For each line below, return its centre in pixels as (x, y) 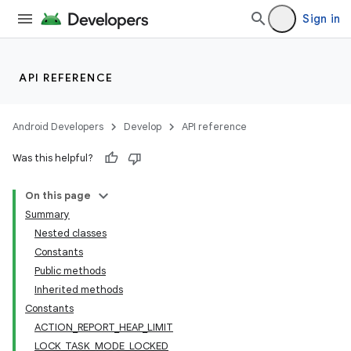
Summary (47, 214)
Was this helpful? (53, 158)
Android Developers (58, 127)
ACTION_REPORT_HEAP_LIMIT (104, 327)
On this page (58, 195)
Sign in (321, 19)
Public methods (70, 271)
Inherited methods (79, 289)
